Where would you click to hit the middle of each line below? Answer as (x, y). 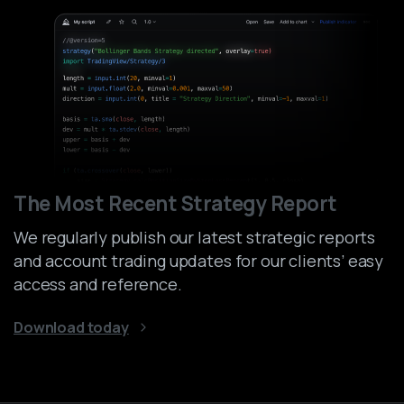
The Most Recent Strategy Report (176, 204)
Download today (71, 328)
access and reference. (98, 285)
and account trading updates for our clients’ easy (199, 261)
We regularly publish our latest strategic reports (195, 238)
